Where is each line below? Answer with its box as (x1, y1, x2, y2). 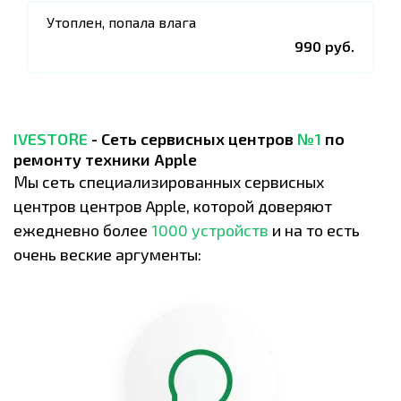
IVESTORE (13, 129, 88, 149)
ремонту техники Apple (13, 149, 197, 169)
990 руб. (294, 38, 354, 55)
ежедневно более (13, 220, 151, 240)
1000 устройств (151, 220, 269, 240)
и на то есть (269, 220, 360, 240)
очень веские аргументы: (13, 244, 201, 264)
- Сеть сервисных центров (88, 129, 297, 149)
